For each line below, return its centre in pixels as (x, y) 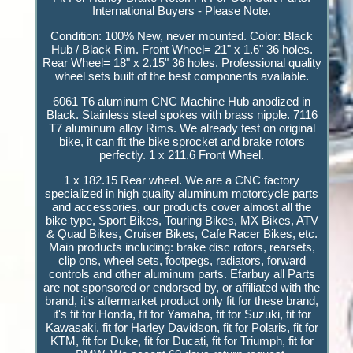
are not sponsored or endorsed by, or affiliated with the (182, 288)
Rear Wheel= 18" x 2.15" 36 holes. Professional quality (182, 63)
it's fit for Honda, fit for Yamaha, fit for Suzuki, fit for (182, 314)
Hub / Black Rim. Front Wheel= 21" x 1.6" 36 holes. (182, 50)
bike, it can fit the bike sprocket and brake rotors (182, 142)
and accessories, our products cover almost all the (182, 207)
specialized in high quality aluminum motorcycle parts (182, 194)
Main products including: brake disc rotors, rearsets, (182, 247)
